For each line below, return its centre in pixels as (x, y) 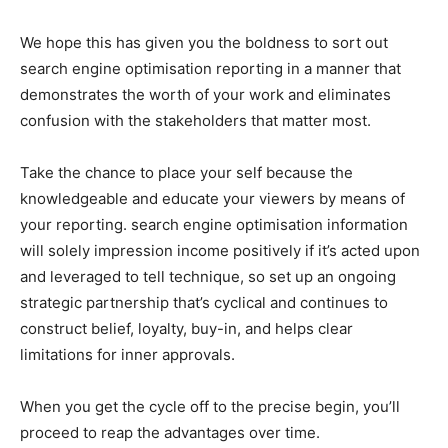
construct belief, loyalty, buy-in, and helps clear (186, 329)
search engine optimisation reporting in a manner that (210, 69)
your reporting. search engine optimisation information (214, 225)
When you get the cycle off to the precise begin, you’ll (210, 407)
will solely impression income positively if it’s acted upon (220, 251)
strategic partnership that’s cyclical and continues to (204, 303)
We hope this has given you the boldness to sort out (204, 43)
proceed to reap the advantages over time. (170, 433)
